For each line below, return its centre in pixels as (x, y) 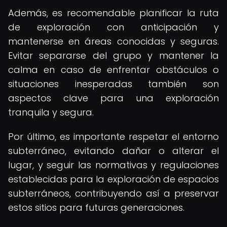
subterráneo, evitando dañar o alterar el (113, 151)
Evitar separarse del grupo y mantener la (113, 55)
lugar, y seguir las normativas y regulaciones (113, 165)
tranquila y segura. (51, 112)
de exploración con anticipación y (113, 27)
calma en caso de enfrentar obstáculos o (113, 70)
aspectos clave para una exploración (113, 98)
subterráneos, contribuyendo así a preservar (113, 193)
